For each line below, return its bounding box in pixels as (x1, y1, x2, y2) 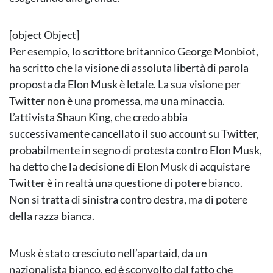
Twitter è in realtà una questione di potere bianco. (9, 176, 243, 190)
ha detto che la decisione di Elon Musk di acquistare (9, 160, 250, 174)
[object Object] (9, 28, 79, 42)
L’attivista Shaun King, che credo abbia (9, 110, 188, 124)
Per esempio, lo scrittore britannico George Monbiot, (9, 44, 258, 58)
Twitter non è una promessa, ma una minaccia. (9, 94, 225, 108)
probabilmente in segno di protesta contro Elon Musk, (9, 143, 262, 157)
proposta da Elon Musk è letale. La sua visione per (9, 77, 241, 91)
